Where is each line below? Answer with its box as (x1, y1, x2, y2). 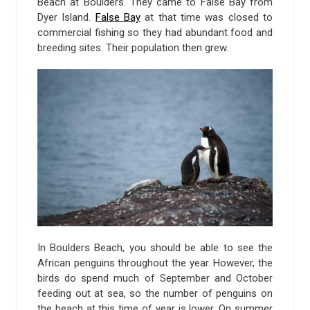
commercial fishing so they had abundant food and (37, 26, 273, 39)
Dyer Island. (37, 10, 95, 24)
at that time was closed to (140, 10, 273, 24)
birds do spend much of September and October (37, 271, 273, 284)
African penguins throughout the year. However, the (37, 256, 273, 269)
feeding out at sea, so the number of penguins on (37, 286, 273, 300)
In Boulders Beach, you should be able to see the (37, 241, 273, 254)
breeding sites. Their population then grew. (37, 41, 228, 54)
